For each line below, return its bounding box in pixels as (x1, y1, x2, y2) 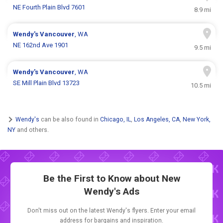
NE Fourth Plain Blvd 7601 (13, 3, 86, 11)
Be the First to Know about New (43, 173, 180, 185)
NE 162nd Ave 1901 (13, 41, 69, 49)
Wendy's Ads (84, 186, 139, 198)
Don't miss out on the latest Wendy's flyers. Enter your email (27, 207, 196, 215)
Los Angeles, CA (134, 115, 180, 123)
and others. (15, 126, 49, 133)
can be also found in (39, 115, 100, 123)
